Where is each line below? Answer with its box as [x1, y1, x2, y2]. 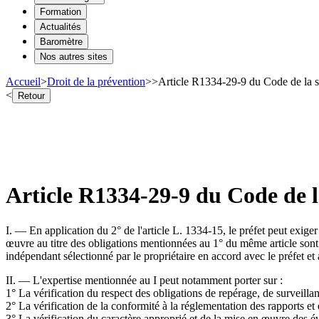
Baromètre [40, 36, 83, 47]
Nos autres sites [40, 51, 108, 62]
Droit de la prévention [47, 75, 145, 88]
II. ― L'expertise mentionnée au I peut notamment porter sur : [6, 273, 283, 286]
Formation [40, 6, 81, 17]
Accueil [6, 75, 41, 88]
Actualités [40, 21, 81, 32]
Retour [18, 90, 45, 101]
